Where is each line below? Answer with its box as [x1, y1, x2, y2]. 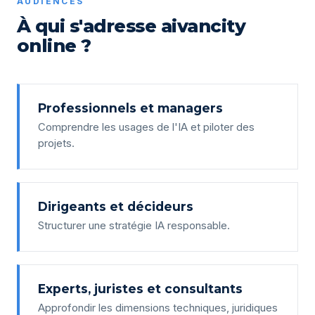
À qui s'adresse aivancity [17, 14, 246, 37]
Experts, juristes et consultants [38, 281, 243, 296]
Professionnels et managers [38, 100, 223, 115]
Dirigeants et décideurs [38, 198, 193, 214]
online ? [17, 34, 91, 56]
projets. [38, 136, 75, 150]
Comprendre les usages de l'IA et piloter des [38, 120, 255, 134]
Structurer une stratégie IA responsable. [38, 219, 230, 232]
